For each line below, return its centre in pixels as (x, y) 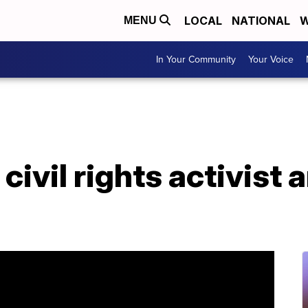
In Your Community (196, 59)
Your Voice (271, 59)
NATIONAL (261, 21)
